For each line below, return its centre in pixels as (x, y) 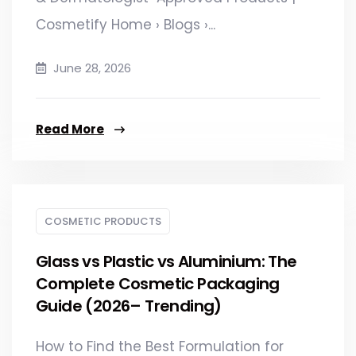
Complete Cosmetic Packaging (158, 283)
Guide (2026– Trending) (129, 306)
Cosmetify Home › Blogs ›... (126, 24)
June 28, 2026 (91, 68)
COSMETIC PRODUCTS (103, 221)
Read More (70, 129)
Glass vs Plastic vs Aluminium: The (166, 261)
